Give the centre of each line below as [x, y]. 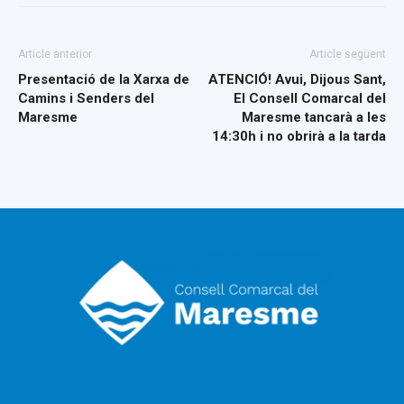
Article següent [348, 55]
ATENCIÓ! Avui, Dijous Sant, [297, 80]
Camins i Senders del [86, 99]
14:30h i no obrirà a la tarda [299, 137]
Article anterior [55, 55]
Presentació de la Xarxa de [104, 80]
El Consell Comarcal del [310, 99]
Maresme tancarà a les [314, 118]
